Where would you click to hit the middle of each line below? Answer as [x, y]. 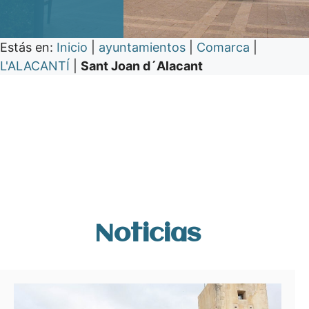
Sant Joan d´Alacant [142, 66]
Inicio [72, 47]
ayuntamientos [142, 47]
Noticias [148, 235]
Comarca [223, 47]
